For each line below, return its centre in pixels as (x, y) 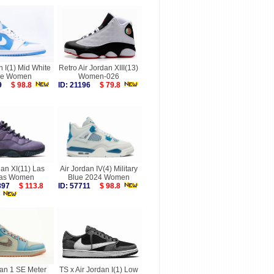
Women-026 (98, 76)
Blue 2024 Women (98, 177)
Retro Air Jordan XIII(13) (98, 68)
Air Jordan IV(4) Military (98, 169)
